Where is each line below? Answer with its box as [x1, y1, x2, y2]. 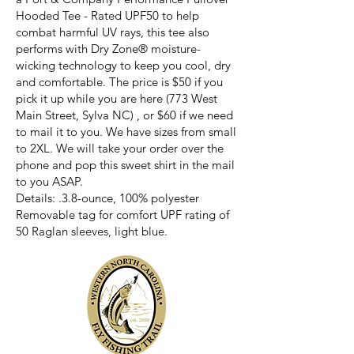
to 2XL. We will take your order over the [16, 141, 224, 156]
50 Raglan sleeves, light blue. [16, 224, 168, 239]
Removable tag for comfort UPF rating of [16, 207, 229, 222]
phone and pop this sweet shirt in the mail [16, 157, 235, 172]
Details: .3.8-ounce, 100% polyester [16, 190, 199, 205]
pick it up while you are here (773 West [16, 91, 217, 106]
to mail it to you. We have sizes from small [16, 124, 236, 139]
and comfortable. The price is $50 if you [16, 74, 223, 89]
